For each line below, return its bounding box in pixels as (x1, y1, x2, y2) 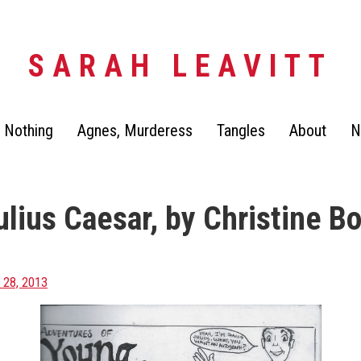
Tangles (217, 121, 265, 140)
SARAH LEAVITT (28, 48, 333, 84)
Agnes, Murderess (77, 121, 193, 140)
